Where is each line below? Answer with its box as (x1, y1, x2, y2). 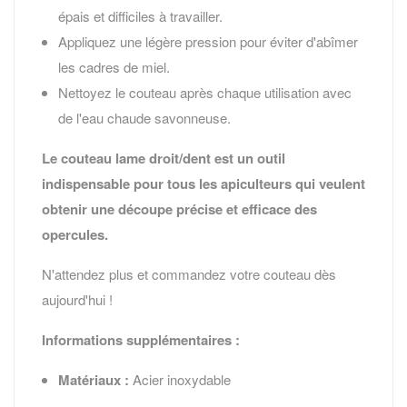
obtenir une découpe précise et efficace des (42, 199, 317, 220)
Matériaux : (58, 370, 129, 391)
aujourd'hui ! (42, 290, 113, 310)
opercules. (42, 224, 108, 245)
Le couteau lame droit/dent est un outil (42, 148, 285, 169)
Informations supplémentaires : (42, 330, 240, 351)
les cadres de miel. (58, 57, 170, 77)
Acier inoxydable (129, 370, 231, 390)
